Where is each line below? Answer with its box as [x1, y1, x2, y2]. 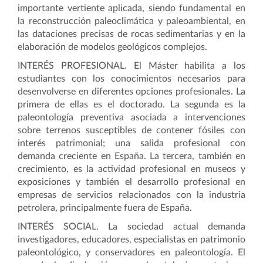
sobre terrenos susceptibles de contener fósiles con [18, 126, 245, 135]
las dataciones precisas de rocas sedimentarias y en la [18, 29, 245, 39]
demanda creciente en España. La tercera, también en [18, 151, 245, 161]
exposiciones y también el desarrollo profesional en [18, 177, 245, 187]
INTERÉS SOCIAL [18, 222, 97, 231]
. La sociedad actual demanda [96, 222, 246, 231]
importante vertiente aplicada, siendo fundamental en [18, 4, 245, 13]
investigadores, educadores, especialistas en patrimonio [18, 235, 245, 244]
